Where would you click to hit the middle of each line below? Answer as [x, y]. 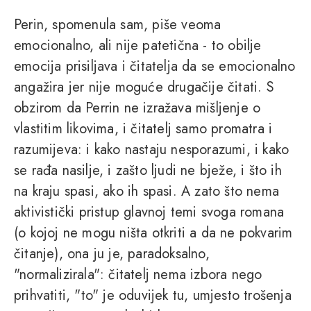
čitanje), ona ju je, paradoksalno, [112, 254]
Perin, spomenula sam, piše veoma [118, 25]
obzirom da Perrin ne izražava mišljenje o [137, 108]
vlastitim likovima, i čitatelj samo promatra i [143, 129]
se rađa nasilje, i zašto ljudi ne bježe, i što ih [148, 171]
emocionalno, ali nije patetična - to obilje [138, 46]
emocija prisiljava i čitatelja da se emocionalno [155, 67]
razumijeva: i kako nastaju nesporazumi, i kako [152, 150]
